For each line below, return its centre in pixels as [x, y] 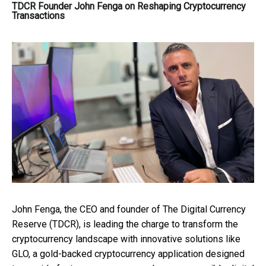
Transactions [38, 15]
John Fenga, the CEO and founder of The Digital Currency [129, 209]
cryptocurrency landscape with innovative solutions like [126, 239]
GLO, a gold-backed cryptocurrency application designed [128, 254]
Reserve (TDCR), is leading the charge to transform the [125, 224]
